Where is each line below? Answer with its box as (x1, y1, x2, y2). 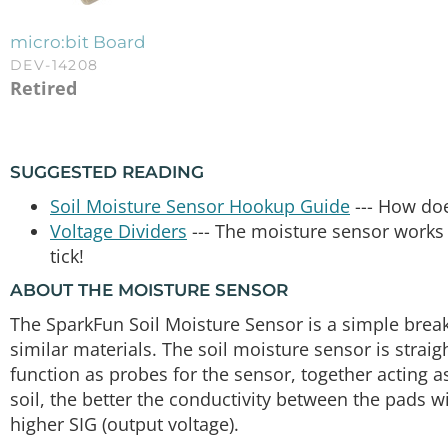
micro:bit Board (10, 31, 146, 52)
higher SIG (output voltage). (10, 411, 239, 436)
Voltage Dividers (50, 218, 187, 243)
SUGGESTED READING (10, 162, 204, 183)
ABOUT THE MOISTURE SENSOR (10, 280, 288, 301)
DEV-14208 (10, 55, 99, 74)
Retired (10, 75, 77, 100)
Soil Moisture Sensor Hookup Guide (50, 193, 350, 218)
